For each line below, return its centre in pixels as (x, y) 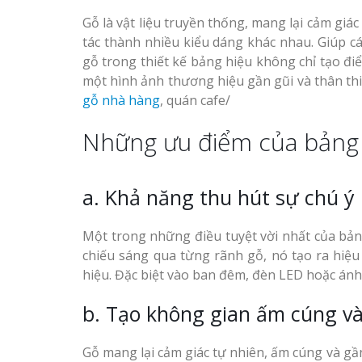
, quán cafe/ (195, 100)
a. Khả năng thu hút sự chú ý (219, 197)
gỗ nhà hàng (121, 100)
